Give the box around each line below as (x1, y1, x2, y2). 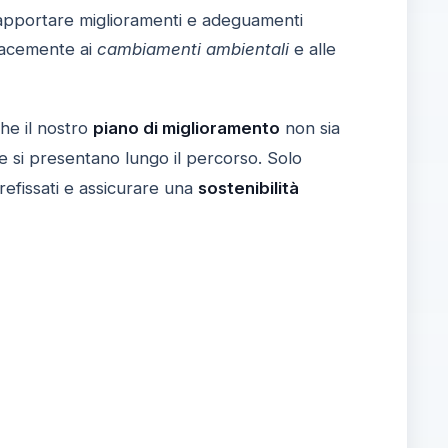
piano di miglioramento (92, 118, 280, 138)
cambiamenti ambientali (96, 39, 289, 59)
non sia (279, 118, 340, 138)
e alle (288, 39, 336, 59)
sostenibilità (197, 178, 299, 198)
